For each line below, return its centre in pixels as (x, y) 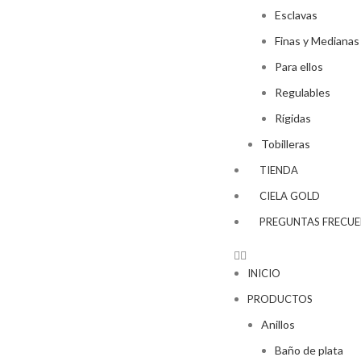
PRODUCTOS (280, 299)
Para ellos (299, 66)
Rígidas (293, 118)
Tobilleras (286, 144)
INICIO (264, 273)
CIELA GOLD (290, 196)
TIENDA (279, 170)
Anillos (278, 324)
